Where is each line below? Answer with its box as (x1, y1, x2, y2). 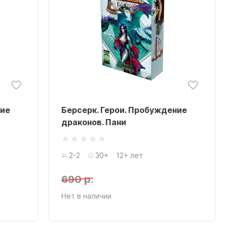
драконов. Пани (61, 117, 126, 127)
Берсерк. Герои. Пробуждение (61, 105, 187, 115)
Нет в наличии (61, 192, 111, 200)
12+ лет (116, 151, 143, 160)
